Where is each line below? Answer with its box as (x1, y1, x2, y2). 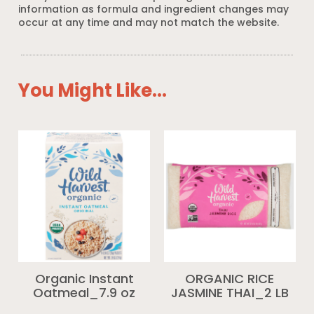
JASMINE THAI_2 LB (170, 287, 289, 301)
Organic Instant (34, 273, 134, 287)
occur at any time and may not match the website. (18, 18, 280, 29)
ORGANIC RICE (185, 273, 275, 287)
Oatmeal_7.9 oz (33, 287, 136, 301)
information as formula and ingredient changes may (18, 4, 289, 15)
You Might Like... (18, 83, 168, 101)
